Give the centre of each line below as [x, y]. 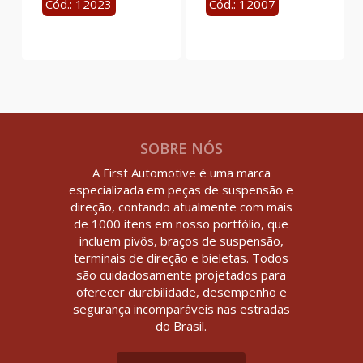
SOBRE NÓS [181, 148]
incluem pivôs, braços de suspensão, [181, 240]
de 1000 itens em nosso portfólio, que [181, 223]
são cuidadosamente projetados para [181, 274]
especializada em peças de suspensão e [181, 189]
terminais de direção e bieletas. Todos [181, 257]
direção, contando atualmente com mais [181, 206]
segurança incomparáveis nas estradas [181, 308]
